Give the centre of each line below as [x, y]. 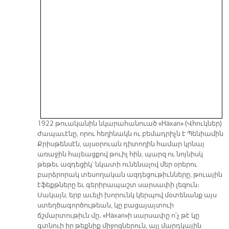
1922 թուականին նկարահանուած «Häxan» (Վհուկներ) [129, 124]
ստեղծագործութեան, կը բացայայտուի [105, 206]
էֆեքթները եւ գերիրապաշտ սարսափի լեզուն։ [118, 185]
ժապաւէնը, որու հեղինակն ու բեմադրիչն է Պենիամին [130, 134]
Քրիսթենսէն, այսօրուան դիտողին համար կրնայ [121, 144]
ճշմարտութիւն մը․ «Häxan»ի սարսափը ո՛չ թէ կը [118, 216]
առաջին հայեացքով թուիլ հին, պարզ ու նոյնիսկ [120, 155]
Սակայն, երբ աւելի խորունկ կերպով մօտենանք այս [127, 196]
